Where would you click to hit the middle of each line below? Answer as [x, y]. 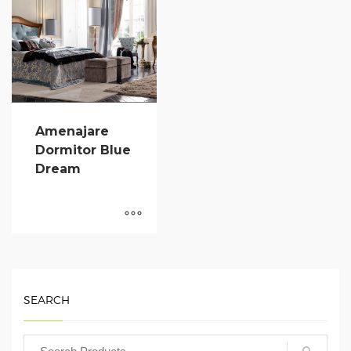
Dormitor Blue [83, 150]
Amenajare [72, 132]
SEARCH [47, 300]
